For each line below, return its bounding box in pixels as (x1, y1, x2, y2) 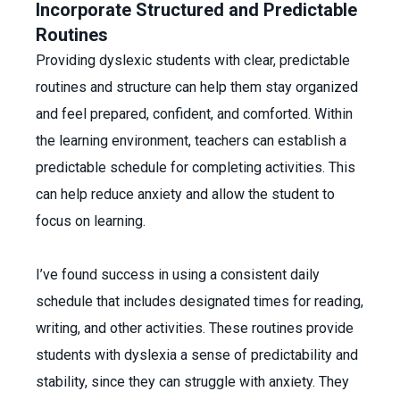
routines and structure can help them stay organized (36, 79, 358, 96)
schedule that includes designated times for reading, (36, 293, 363, 310)
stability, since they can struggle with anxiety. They (36, 373, 349, 390)
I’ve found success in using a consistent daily (36, 266, 320, 283)
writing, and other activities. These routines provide (36, 320, 354, 337)
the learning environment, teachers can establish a (36, 132, 346, 149)
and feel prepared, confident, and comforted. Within (36, 105, 353, 122)
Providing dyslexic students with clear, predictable (36, 52, 350, 69)
